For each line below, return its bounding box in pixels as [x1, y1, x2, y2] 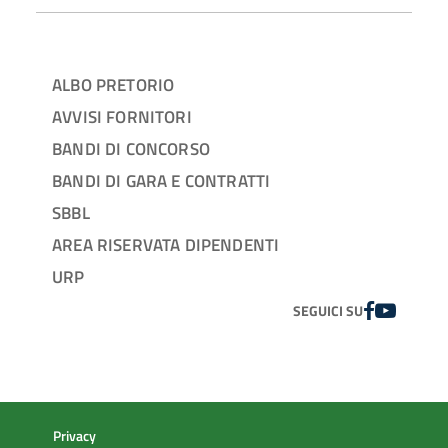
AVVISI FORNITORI [52, 103, 192, 131]
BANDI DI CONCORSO [52, 135, 210, 163]
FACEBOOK [361, 297, 438, 322]
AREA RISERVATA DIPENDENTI [52, 231, 280, 259]
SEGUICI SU [292, 301, 363, 322]
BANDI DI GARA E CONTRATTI [52, 167, 271, 195]
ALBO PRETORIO [52, 71, 175, 99]
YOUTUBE [378, 297, 446, 322]
